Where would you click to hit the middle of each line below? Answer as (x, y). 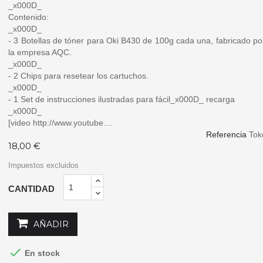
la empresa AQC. (40, 53)
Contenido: (28, 17)
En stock (41, 253)
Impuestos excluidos (43, 166)
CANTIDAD (31, 189)
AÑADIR (51, 225)
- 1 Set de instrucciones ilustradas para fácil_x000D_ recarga (122, 100)
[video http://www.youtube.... (60, 123)
